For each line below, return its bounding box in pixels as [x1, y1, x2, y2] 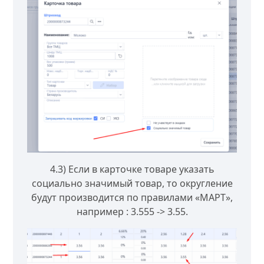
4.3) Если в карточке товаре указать [49, 163, 214, 176]
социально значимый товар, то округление [31, 177, 233, 190]
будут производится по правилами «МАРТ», [31, 191, 233, 204]
